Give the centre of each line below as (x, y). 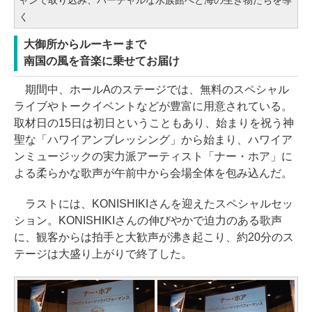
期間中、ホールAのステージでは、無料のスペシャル (151, 90)
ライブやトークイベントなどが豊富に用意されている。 (153, 107)
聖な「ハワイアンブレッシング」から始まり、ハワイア (153, 140)
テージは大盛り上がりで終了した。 (103, 254)
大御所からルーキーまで (85, 45)
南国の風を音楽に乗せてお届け (102, 61)
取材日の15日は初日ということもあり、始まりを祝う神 (154, 123)
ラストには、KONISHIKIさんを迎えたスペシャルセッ (154, 204)
